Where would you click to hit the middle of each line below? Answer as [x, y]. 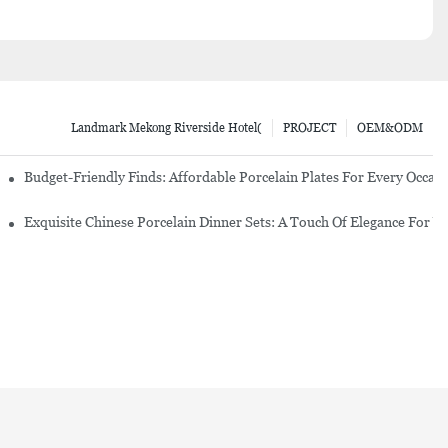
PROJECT [309, 127]
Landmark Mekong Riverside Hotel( [166, 127]
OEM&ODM [390, 127]
